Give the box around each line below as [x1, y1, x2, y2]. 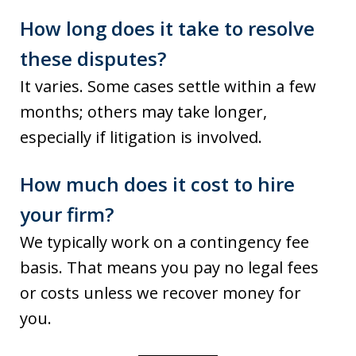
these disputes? [20, 45, 166, 72]
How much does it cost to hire [20, 171, 295, 197]
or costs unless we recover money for [20, 282, 301, 304]
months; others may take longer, [20, 101, 267, 122]
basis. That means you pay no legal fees [20, 257, 319, 278]
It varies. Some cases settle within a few [20, 75, 316, 97]
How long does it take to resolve [20, 15, 315, 41]
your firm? [20, 201, 114, 227]
